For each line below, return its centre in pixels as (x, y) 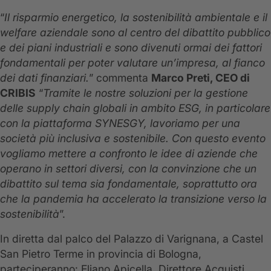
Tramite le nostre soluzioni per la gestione (145, 93)
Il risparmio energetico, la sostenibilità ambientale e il (136, 18)
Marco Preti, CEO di (201, 78)
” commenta (120, 78)
